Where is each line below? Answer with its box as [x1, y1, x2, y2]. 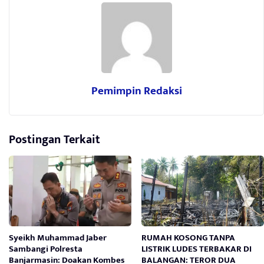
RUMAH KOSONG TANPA [141, 230, 236, 246]
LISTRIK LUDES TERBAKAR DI [141, 242, 252, 257]
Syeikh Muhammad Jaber [9, 230, 107, 246]
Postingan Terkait [9, 130, 100, 150]
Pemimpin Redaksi [91, 82, 182, 101]
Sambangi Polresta [9, 242, 82, 257]
